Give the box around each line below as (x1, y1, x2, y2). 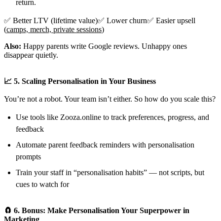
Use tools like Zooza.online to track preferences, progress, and (16, 112, 209, 121)
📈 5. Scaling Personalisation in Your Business (4, 76, 156, 85)
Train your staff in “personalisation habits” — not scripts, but (16, 168, 204, 177)
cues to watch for (16, 180, 69, 188)
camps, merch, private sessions (6, 25, 102, 34)
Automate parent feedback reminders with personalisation (16, 140, 194, 149)
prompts (16, 152, 41, 161)
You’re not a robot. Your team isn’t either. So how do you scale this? (4, 94, 216, 103)
